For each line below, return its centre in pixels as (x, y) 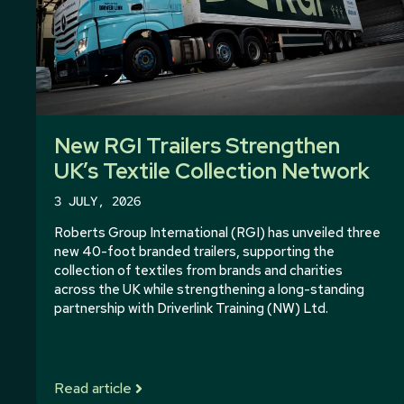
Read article (93, 388)
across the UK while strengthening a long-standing (209, 289)
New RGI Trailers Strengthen (197, 145)
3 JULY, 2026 (97, 201)
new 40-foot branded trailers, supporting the (194, 251)
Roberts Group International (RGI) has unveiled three (217, 232)
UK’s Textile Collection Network (212, 170)
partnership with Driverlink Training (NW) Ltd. (191, 308)
